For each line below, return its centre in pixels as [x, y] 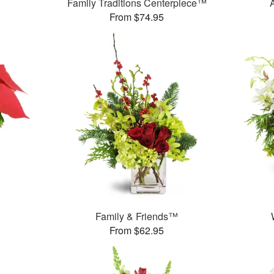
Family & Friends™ [137, 217]
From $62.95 [137, 231]
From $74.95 [137, 17]
